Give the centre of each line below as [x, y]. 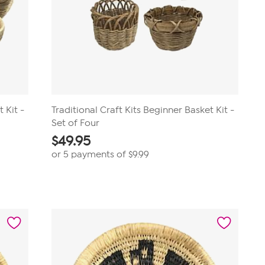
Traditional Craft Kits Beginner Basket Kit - [143, 110]
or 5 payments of [90, 154]
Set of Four [75, 123]
